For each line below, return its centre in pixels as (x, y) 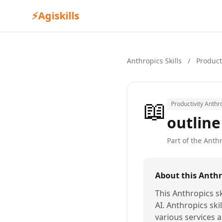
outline (194, 123)
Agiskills (59, 16)
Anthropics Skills (155, 61)
